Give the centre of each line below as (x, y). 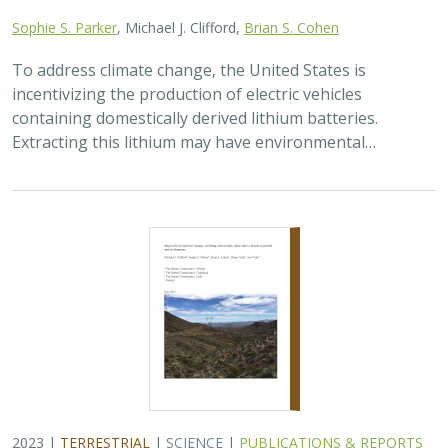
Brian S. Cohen (291, 27)
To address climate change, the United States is (189, 70)
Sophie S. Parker (64, 27)
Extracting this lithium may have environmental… (194, 142)
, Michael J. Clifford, (180, 27)
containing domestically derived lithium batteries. (195, 118)
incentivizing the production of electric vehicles (187, 94)
